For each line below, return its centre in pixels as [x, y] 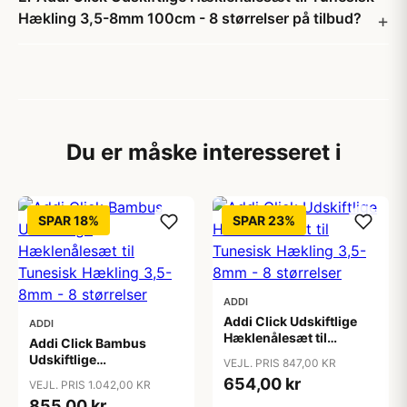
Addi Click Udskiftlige [290, 321]
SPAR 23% [264, 220]
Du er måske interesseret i [203, 152]
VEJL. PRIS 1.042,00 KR [90, 385]
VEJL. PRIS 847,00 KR [280, 363]
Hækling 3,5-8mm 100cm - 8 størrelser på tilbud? [190, 18]
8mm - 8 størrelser [282, 370]
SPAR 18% [69, 220]
